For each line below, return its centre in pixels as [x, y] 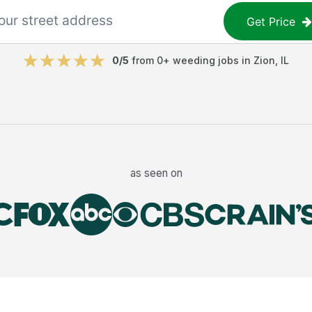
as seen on [156, 173]
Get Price [271, 21]
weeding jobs [206, 60]
